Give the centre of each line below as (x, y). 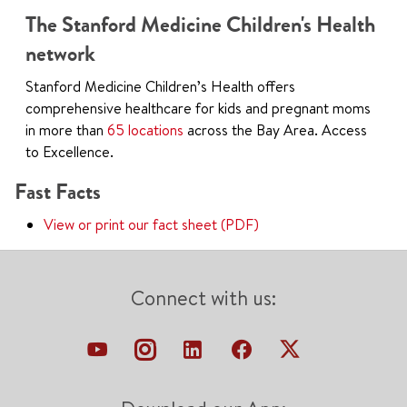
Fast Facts (58, 192)
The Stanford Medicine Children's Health (200, 25)
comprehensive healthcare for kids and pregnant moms (198, 108)
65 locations (145, 130)
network (60, 54)
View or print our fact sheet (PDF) (151, 224)
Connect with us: (203, 298)
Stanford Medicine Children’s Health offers (160, 86)
